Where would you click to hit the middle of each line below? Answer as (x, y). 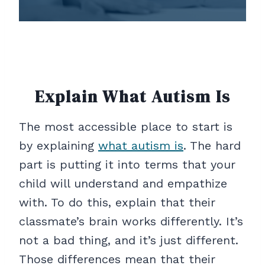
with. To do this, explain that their (117, 203)
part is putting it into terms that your (127, 165)
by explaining (59, 146)
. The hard (212, 146)
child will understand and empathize (123, 184)
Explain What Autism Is (132, 97)
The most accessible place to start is (126, 127)
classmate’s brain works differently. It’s (131, 222)
